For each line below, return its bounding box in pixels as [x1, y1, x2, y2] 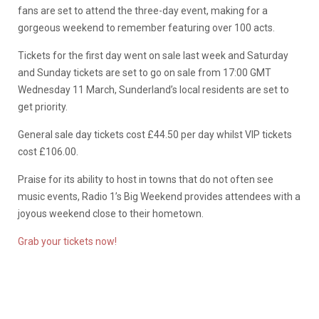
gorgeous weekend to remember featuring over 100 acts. [18, 22, 275, 34]
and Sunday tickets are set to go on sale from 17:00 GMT [18, 67, 271, 79]
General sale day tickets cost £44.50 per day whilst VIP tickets [18, 129, 292, 141]
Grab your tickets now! [18, 236, 117, 248]
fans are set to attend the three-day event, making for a [18, 5, 268, 17]
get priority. [18, 101, 68, 113]
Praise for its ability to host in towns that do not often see [18, 174, 273, 186]
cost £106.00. [18, 146, 78, 158]
